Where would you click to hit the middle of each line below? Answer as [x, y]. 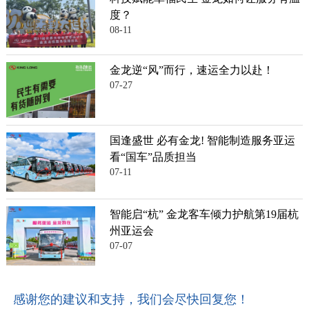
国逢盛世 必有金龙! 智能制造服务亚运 [203, 141]
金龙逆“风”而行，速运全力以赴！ [192, 70]
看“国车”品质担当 [153, 157]
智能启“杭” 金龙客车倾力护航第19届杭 [205, 215]
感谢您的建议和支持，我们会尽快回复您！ [131, 299]
